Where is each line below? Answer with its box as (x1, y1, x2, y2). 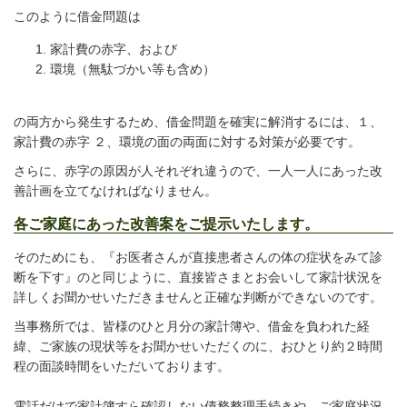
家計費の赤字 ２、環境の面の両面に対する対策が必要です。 (14, 134, 361, 150)
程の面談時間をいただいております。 (14, 359, 230, 374)
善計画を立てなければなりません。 (14, 184, 217, 199)
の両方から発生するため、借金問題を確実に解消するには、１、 (14, 114, 382, 130)
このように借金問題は (14, 9, 141, 25)
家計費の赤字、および (50, 42, 177, 57)
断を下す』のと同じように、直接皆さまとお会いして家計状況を (14, 270, 382, 285)
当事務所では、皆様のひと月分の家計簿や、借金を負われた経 (14, 319, 370, 334)
